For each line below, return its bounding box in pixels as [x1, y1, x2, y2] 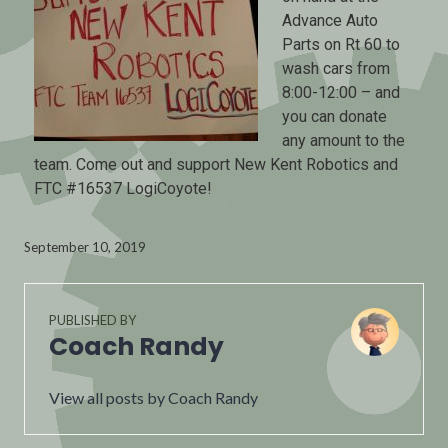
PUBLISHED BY [49, 312, 136, 328]
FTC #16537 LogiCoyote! [34, 179, 212, 198]
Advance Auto [282, 11, 378, 30]
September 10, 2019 [24, 239, 146, 255]
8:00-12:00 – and [282, 83, 400, 102]
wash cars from [282, 59, 390, 78]
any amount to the [282, 131, 405, 150]
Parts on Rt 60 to [282, 35, 400, 54]
